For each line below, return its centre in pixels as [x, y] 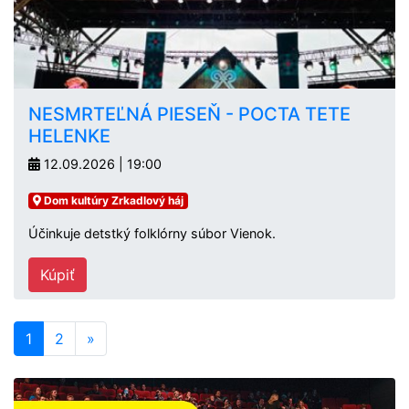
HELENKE [69, 136]
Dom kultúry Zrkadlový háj [112, 200]
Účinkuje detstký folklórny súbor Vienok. [154, 233]
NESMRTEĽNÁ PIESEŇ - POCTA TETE [189, 114]
